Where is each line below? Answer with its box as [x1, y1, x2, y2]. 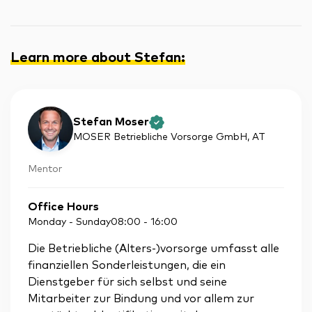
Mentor [28, 164, 62, 174]
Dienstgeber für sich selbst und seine [28, 276, 227, 288]
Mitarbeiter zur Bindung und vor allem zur [28, 293, 254, 305]
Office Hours [28, 201, 99, 213]
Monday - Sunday [28, 217, 111, 228]
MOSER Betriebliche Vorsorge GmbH [73, 132, 247, 142]
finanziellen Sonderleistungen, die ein [28, 260, 226, 272]
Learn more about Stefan [10, 50, 181, 65]
